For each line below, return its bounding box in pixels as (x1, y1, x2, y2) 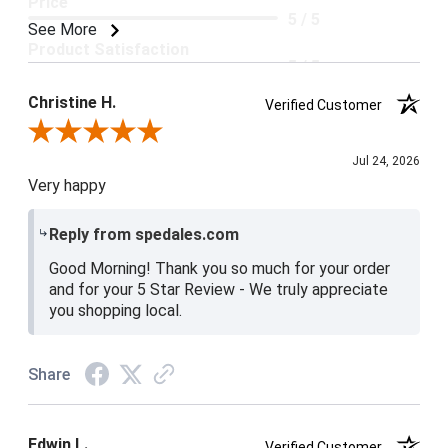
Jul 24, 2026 (352, 153, 420, 168)
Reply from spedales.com (48, 224, 239, 244)
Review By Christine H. (27, 124, 168, 141)
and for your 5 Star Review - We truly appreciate (48, 279, 388, 299)
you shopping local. (48, 300, 182, 320)
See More (28, 19, 101, 39)
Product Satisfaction (28, 39, 189, 59)
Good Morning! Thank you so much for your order (48, 258, 390, 278)
